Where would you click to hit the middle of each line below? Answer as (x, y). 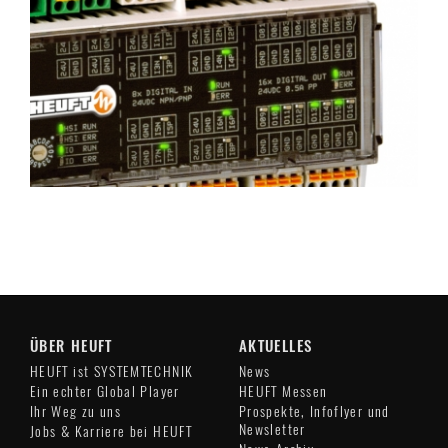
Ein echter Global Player (105, 392)
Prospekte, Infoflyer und (314, 412)
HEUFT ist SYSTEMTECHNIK (112, 372)
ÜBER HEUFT (71, 346)
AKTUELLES (276, 346)
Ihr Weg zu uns (76, 412)
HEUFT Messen (283, 392)
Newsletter (272, 430)
